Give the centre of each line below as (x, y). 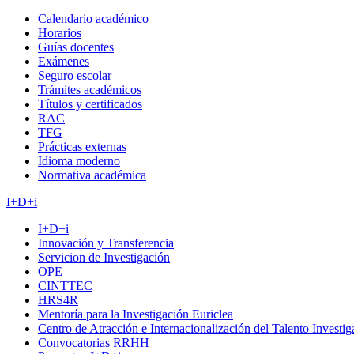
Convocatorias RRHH (94, 343)
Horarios (60, 33)
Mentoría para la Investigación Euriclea (136, 314)
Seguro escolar (75, 75)
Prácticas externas (82, 147)
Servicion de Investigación (104, 257)
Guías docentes (76, 47)
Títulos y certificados (90, 104)
